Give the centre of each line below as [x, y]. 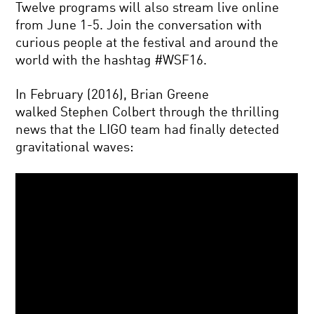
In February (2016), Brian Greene [112, 95]
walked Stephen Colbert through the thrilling [148, 113]
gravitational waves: [75, 148]
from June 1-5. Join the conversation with [139, 26]
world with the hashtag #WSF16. [111, 61]
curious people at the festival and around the [147, 43]
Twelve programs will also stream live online [148, 8]
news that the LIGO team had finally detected [148, 130]
